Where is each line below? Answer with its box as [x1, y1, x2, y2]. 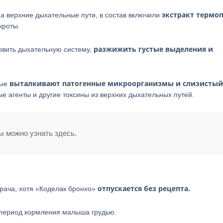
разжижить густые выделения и [94, 44, 213, 54]
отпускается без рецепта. [98, 184, 190, 193]
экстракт [162, 10, 194, 19]
